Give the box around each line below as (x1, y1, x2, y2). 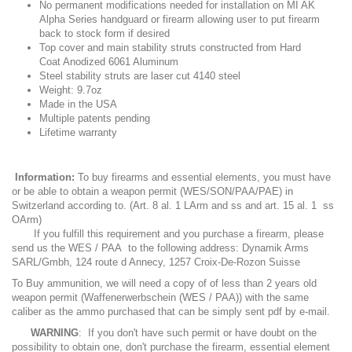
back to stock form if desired (39, 27, 170, 39)
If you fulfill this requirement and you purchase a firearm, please (12, 228, 324, 240)
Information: (15, 171, 75, 183)
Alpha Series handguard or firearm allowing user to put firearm (39, 13, 320, 25)
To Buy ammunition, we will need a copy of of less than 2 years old (12, 277, 317, 289)
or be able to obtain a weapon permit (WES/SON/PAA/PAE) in (12, 185, 293, 197)
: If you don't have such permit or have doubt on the (79, 327, 317, 339)
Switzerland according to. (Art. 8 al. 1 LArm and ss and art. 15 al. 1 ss (12, 200, 334, 211)
